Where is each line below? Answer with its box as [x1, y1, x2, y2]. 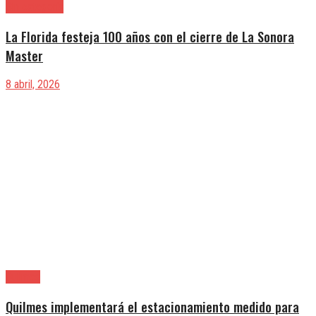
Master [6, 45, 43, 65]
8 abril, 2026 [6, 78, 60, 92]
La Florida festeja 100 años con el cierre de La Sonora [6, 26, 294, 46]
